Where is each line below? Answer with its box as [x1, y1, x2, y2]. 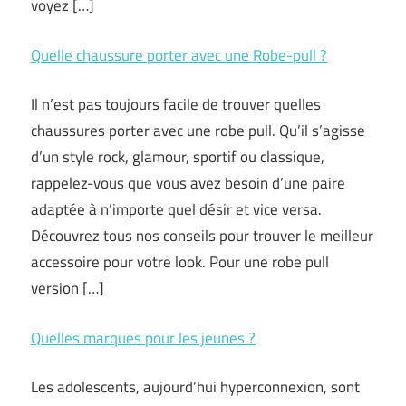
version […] [31, 276, 104, 300]
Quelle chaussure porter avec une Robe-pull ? [31, 43, 327, 67]
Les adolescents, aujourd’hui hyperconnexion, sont [31, 375, 360, 399]
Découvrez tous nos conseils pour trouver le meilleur [31, 224, 373, 247]
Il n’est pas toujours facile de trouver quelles [31, 92, 321, 116]
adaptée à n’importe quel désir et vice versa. [31, 198, 322, 221]
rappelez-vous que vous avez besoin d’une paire [31, 171, 345, 195]
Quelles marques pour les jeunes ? [31, 325, 256, 350]
